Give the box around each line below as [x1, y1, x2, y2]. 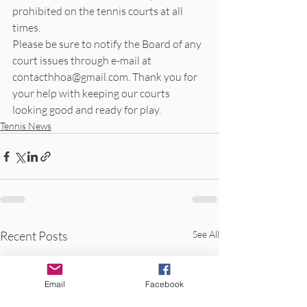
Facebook [145, 278, 184, 289]
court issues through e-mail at [12, 53, 153, 68]
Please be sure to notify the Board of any [12, 37, 204, 51]
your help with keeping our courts [12, 86, 172, 101]
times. [12, 21, 42, 35]
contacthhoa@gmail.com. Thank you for [12, 70, 199, 84]
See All [193, 228, 219, 241]
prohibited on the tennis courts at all [12, 4, 185, 19]
